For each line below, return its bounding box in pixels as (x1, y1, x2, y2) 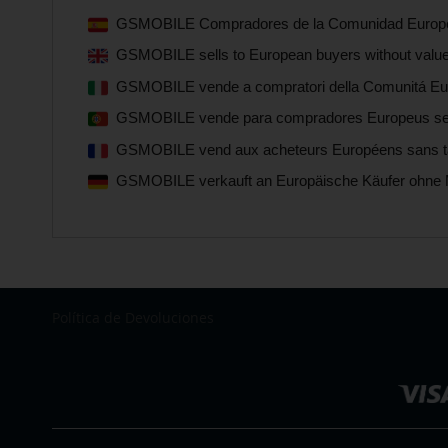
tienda (51, 347, 94, 366)
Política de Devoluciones (52, 308, 214, 327)
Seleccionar (51, 327, 128, 346)
